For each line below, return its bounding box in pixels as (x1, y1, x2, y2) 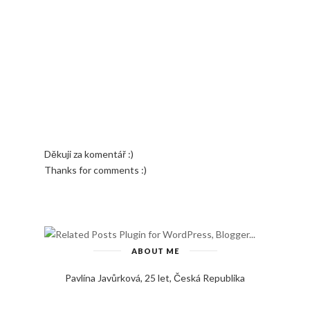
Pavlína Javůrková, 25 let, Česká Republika (65, 271, 245, 284)
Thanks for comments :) (44, 163, 147, 176)
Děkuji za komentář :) (44, 147, 134, 160)
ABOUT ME (131, 246, 179, 255)
